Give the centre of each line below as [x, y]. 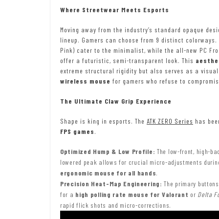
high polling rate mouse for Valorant [132, 194]
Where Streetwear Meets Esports [115, 9]
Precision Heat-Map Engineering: [111, 183]
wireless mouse [85, 81]
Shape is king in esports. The [103, 121]
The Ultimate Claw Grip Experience [116, 101]
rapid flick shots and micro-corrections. [116, 205]
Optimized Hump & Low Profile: [108, 151]
